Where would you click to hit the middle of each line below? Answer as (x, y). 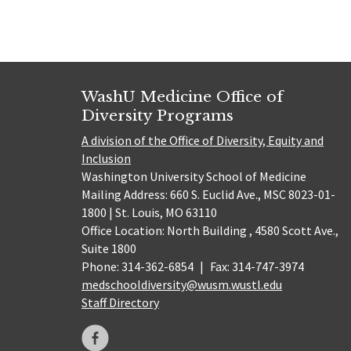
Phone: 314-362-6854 (139, 267)
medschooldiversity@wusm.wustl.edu (182, 285)
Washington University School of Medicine (194, 177)
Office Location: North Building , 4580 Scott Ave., (210, 231)
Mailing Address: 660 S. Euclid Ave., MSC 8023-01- (208, 195)
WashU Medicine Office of (182, 96)
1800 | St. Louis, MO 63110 (149, 213)
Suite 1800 (109, 249)
